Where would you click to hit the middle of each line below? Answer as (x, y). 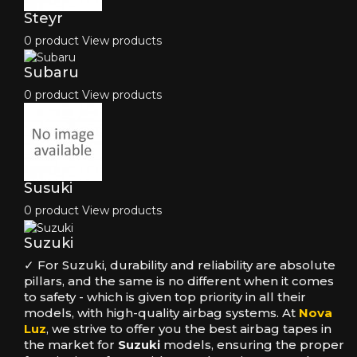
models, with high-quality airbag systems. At (161, 312)
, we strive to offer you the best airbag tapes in (189, 328)
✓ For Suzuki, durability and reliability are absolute (180, 265)
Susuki (48, 188)
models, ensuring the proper (252, 344)
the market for (71, 344)
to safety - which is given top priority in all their (165, 296)
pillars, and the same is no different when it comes (179, 280)
